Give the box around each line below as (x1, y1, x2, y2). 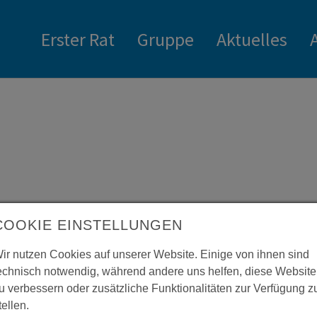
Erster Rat (41, 27, 115, 51)
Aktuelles (217, 27, 287, 51)
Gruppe (137, 27, 194, 51)
